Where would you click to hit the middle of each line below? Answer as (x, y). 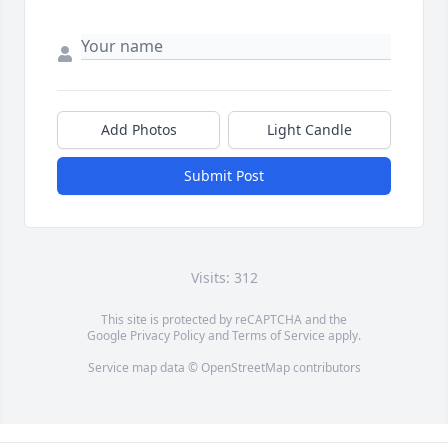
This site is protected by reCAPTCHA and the (224, 320)
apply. (343, 336)
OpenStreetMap (245, 368)
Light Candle (309, 130)
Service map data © (144, 368)
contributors (325, 368)
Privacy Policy (167, 336)
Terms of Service (278, 336)
